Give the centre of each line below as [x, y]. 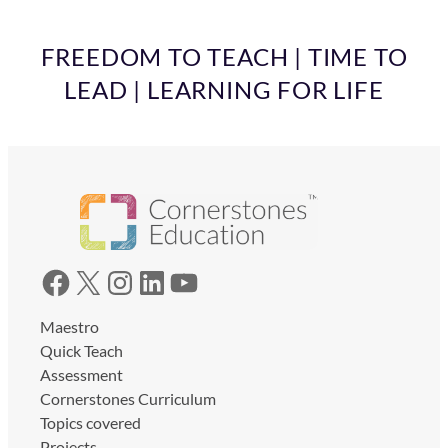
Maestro [69, 326]
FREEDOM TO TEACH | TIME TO [224, 57]
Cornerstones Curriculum [128, 398]
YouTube [175, 281]
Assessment [81, 374]
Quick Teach [81, 350]
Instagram [116, 281]
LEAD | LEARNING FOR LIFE [224, 90]
